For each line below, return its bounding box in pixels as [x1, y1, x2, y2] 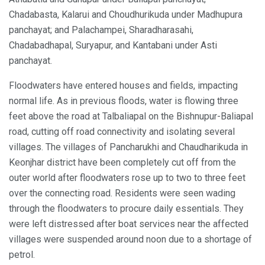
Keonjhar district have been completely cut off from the [9, 157, 236, 169]
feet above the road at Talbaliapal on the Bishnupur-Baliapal [9, 111, 253, 122]
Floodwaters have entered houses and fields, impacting [9, 80, 238, 92]
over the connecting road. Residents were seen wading [9, 188, 235, 199]
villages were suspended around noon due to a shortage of [9, 234, 252, 245]
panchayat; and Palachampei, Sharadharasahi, [9, 24, 193, 36]
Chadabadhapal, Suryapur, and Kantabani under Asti [9, 40, 217, 51]
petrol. [9, 249, 35, 261]
